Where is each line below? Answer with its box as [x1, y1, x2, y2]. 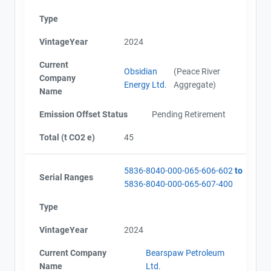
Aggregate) [174, 79, 217, 90]
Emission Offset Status [39, 109, 128, 119]
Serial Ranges [39, 172, 93, 182]
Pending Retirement [152, 109, 226, 119]
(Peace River [174, 66, 221, 76]
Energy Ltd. [124, 79, 167, 90]
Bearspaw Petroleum [146, 247, 225, 258]
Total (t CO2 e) [39, 132, 95, 142]
